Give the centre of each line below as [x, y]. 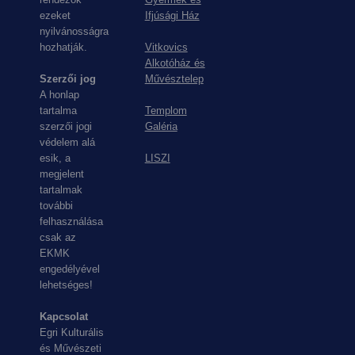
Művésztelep [174, 79]
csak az [58, 237]
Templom [166, 111]
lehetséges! [66, 285]
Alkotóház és [175, 63]
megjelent [62, 174]
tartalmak [61, 190]
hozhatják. [63, 47]
